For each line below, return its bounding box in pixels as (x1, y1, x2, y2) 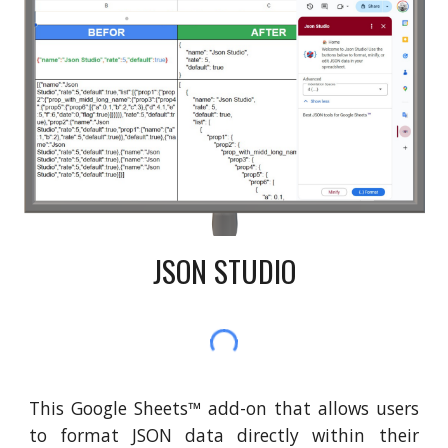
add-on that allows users (201, 396, 419, 421)
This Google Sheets (29, 396, 189, 421)
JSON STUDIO (152, 249, 296, 293)
